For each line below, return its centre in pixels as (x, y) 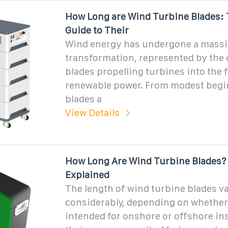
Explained (87, 175)
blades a (83, 99)
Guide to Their (97, 30)
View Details (92, 112)
